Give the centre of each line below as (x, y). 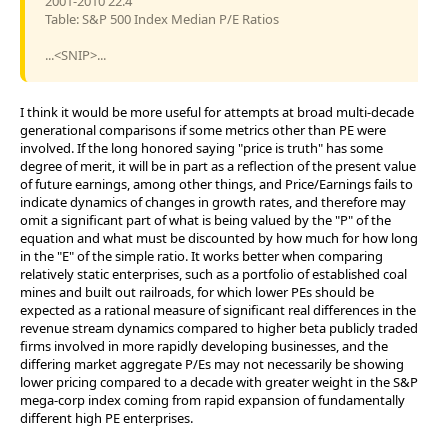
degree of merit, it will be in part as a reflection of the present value (218, 165)
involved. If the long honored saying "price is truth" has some (201, 147)
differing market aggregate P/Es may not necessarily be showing (212, 363)
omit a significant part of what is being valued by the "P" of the (205, 219)
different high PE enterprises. (106, 417)
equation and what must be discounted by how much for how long (219, 237)
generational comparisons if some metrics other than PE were (203, 129)
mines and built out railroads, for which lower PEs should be (197, 291)
